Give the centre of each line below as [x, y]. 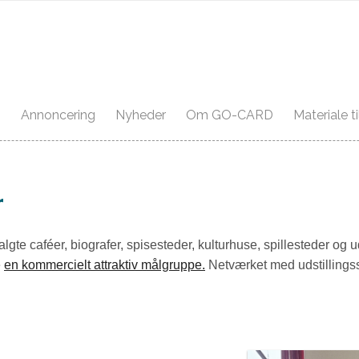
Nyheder [141, 115]
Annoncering [58, 115]
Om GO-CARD [230, 115]
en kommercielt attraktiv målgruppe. [105, 265]
